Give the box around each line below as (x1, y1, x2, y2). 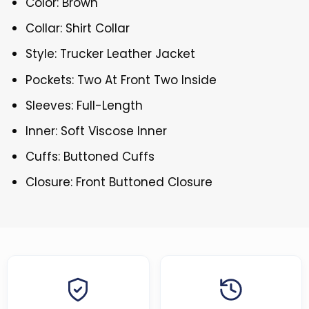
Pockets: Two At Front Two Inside (26, 71, 217, 88)
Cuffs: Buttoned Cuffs (26, 148, 155, 166)
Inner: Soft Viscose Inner (26, 122, 168, 139)
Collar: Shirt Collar (26, 20, 130, 37)
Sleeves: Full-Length (26, 97, 143, 114)
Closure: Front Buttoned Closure (26, 174, 213, 191)
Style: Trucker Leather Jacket (26, 46, 196, 63)
